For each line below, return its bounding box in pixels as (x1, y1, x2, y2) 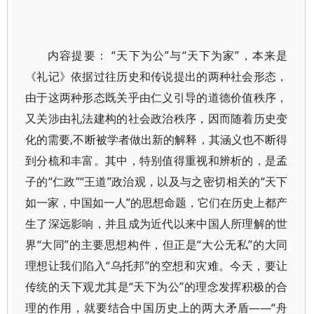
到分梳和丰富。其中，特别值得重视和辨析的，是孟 (25, 153, 288, 168)
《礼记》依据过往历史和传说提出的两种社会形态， (25, 69, 288, 84)
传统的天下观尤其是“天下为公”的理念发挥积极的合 (25, 279, 288, 294)
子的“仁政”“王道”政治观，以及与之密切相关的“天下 (25, 174, 288, 189)
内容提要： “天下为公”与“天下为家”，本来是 (48, 48, 288, 63)
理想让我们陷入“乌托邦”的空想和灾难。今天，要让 (25, 258, 288, 273)
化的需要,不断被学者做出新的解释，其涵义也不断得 (25, 132, 288, 147)
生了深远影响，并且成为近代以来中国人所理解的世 (25, 216, 288, 231)
